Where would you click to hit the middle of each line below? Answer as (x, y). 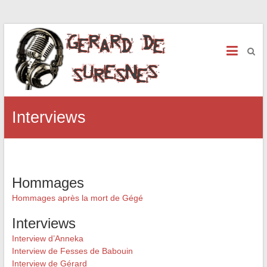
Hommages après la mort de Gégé (77, 198)
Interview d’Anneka (47, 238)
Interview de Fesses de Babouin (72, 251)
